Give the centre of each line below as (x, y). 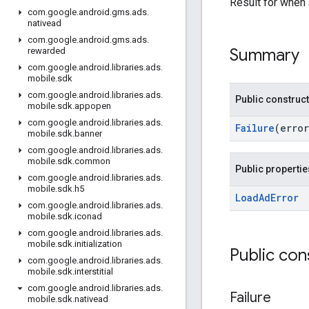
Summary (265, 55)
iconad (88, 216)
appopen (93, 106)
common (92, 161)
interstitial (94, 271)
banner (88, 133)
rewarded (47, 51)
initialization (98, 244)
